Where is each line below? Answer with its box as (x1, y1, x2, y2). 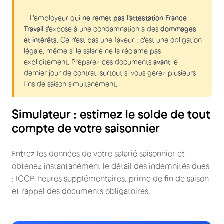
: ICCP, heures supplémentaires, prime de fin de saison (12, 173, 209, 183)
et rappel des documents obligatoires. (12, 186, 150, 195)
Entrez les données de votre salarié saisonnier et (12, 148, 185, 158)
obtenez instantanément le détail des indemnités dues (12, 161, 209, 170)
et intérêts (24, 35, 57, 44)
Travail (24, 24, 43, 33)
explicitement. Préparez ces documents (24, 57, 153, 66)
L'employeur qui (24, 13, 82, 22)
